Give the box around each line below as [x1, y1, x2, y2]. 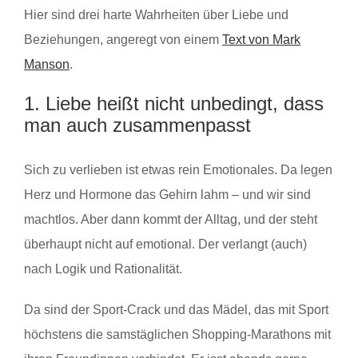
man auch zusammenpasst [24, 114, 251, 137]
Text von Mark [222, 33, 300, 47]
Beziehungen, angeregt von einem [24, 33, 222, 47]
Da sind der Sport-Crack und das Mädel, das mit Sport [24, 302, 328, 316]
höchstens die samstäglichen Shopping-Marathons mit [24, 327, 331, 341]
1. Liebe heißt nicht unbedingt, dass [24, 93, 324, 115]
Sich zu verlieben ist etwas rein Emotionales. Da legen [24, 162, 332, 177]
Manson [24, 58, 70, 72]
